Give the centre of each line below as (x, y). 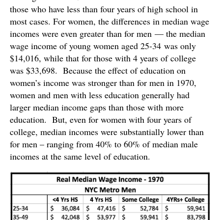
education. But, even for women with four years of (101, 119)
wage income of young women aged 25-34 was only (103, 45)
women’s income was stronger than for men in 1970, (103, 82)
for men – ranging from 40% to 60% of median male (104, 144)
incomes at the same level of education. (80, 156)
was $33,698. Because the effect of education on (98, 70)
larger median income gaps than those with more (97, 107)
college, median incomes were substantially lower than (107, 131)
